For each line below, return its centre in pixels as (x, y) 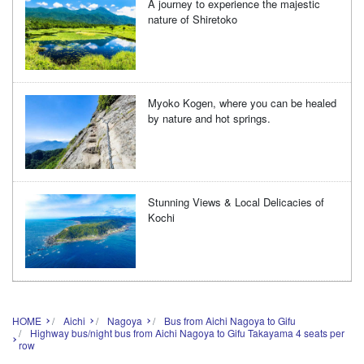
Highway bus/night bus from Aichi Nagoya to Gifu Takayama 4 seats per (187, 332)
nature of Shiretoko (193, 19)
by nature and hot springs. (210, 118)
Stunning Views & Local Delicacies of (236, 201)
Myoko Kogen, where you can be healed (243, 103)
